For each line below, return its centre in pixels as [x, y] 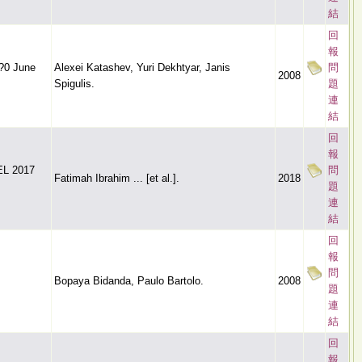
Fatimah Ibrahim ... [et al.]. [117, 178]
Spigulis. [74, 84]
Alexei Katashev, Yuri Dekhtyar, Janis [142, 67]
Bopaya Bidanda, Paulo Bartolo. [129, 281]
